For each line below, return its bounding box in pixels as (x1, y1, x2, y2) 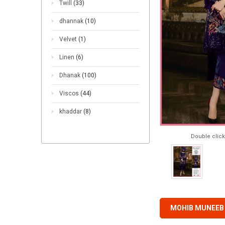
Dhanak (59, 72, 82, 79)
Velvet (59, 36, 78, 43)
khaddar (59, 108, 83, 115)
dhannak (59, 18, 85, 25)
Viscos (59, 90, 80, 97)
